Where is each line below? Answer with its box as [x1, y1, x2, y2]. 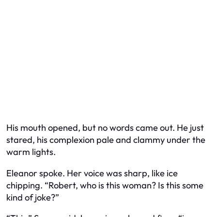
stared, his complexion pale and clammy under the [6, 134, 205, 146]
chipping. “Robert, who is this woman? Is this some [6, 179, 203, 191]
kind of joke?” [6, 191, 59, 203]
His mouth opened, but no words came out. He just [6, 122, 204, 134]
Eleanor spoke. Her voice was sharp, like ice [6, 167, 178, 179]
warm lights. [6, 146, 56, 158]
